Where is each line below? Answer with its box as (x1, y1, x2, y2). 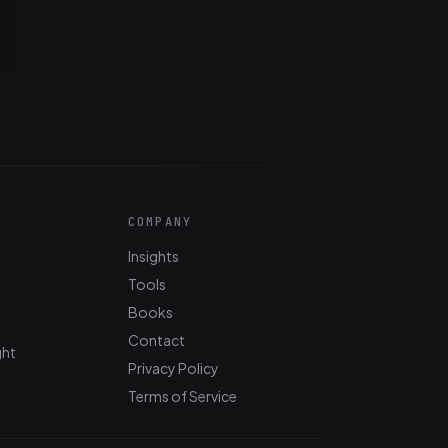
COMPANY (128, 214, 193, 231)
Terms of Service (128, 387, 237, 406)
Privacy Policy (128, 359, 219, 378)
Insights (128, 247, 179, 266)
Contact (128, 331, 185, 350)
